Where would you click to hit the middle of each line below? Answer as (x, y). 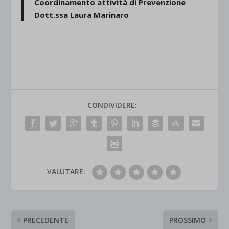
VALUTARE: (66, 172)
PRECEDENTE (46, 220)
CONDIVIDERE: (112, 105)
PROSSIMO (187, 220)
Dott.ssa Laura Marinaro (82, 15)
